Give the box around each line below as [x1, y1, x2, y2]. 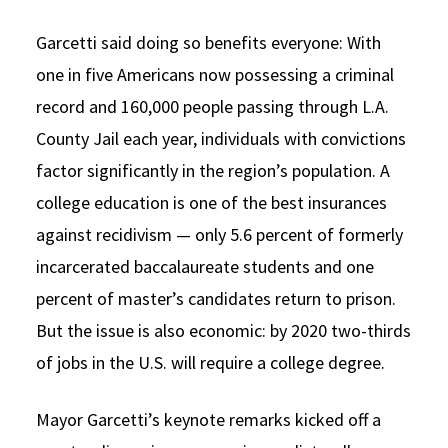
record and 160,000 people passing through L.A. [36, 94, 389, 118]
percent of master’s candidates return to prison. [36, 286, 396, 310]
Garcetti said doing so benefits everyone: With [36, 30, 381, 54]
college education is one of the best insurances [36, 190, 387, 214]
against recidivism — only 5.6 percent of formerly [36, 222, 403, 246]
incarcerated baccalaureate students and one [36, 254, 374, 278]
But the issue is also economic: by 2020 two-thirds [36, 318, 411, 342]
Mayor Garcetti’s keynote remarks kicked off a [36, 407, 381, 431]
